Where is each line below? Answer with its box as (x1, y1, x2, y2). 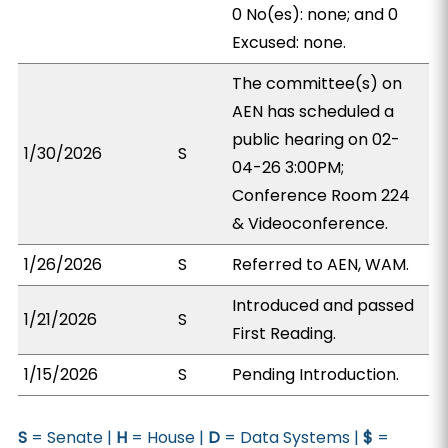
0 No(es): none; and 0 (232, 3, 399, 26)
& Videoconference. (232, 212, 389, 235)
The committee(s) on (232, 72, 403, 95)
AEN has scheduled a (232, 100, 395, 123)
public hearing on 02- (232, 128, 401, 151)
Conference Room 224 (232, 184, 411, 207)
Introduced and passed (232, 294, 415, 317)
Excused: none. (232, 31, 347, 54)
